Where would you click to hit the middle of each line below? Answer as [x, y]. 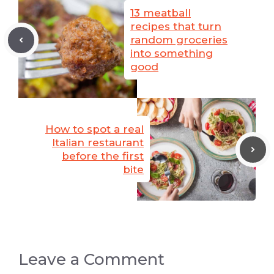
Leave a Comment [91, 260]
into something [172, 54]
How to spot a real [94, 129]
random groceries [179, 40]
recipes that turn [176, 27]
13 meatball [161, 13]
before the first [103, 156]
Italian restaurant [98, 143]
